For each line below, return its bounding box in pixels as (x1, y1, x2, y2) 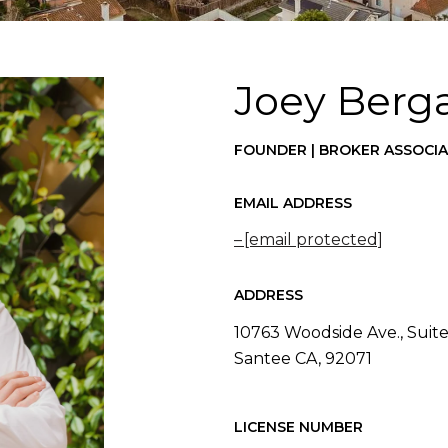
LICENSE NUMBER (234, 417, 363, 436)
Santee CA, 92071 (234, 348, 372, 368)
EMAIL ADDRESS (234, 194, 352, 212)
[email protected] (244, 230, 383, 250)
